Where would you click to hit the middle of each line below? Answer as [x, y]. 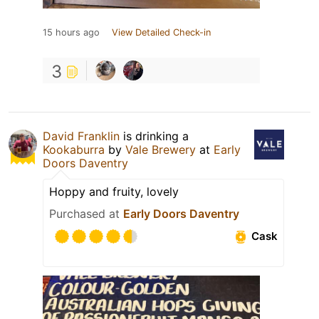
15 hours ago [71, 32]
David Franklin [81, 136]
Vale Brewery [161, 149]
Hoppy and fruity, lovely [114, 191]
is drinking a [154, 136]
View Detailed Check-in [161, 32]
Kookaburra [74, 149]
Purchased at [86, 213]
